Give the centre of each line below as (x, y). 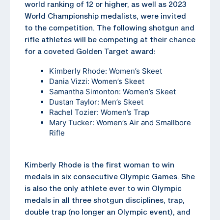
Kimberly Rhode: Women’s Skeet (106, 71)
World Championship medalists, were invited (105, 15)
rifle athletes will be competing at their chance (110, 39)
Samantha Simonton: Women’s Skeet (112, 91)
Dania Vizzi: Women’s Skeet (97, 81)
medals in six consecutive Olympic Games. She (110, 176)
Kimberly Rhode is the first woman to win (99, 164)
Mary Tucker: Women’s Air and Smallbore (120, 122)
